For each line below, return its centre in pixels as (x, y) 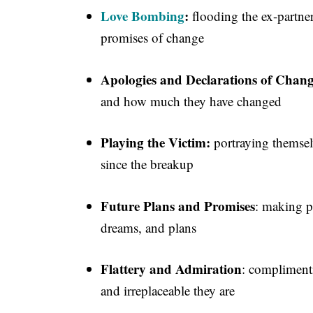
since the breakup (147, 164)
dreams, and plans (148, 227)
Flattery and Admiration (171, 269)
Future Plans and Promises (178, 205)
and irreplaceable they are (168, 291)
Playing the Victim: (155, 143)
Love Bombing (143, 16)
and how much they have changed (191, 101)
